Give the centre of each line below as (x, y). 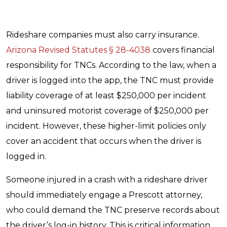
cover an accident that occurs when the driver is (104, 141)
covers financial (183, 50)
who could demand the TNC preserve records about (113, 210)
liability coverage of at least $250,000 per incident (106, 96)
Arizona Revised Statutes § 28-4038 (78, 50)
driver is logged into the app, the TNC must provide (110, 80)
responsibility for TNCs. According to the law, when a (111, 65)
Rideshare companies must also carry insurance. (103, 35)
